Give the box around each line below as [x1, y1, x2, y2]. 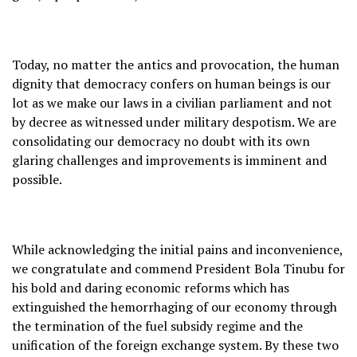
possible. [12, 170, 62, 188]
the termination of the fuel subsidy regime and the [12, 316, 303, 335]
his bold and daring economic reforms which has [12, 278, 289, 296]
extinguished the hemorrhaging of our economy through [12, 297, 337, 316]
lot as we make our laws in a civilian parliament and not [12, 93, 332, 112]
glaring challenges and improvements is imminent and [12, 151, 327, 169]
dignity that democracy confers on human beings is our [12, 74, 331, 92]
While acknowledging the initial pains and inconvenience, [12, 240, 343, 258]
